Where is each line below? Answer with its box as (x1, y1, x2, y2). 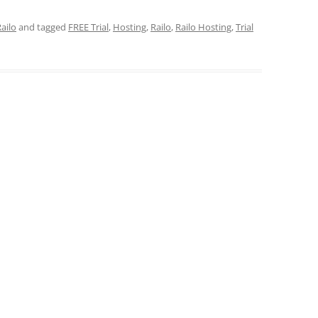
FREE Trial (68, 21, 109, 34)
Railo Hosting (175, 21, 231, 34)
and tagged (16, 21, 68, 34)
